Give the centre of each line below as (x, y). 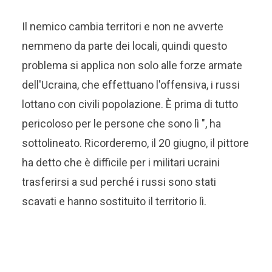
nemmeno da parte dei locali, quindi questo (125, 46)
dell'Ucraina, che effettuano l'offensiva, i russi (131, 85)
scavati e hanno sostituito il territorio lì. (114, 201)
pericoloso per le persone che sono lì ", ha (122, 124)
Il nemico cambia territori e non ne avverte (123, 26)
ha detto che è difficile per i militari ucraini (121, 162)
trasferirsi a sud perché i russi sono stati (119, 182)
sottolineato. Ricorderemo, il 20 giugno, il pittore (136, 143)
